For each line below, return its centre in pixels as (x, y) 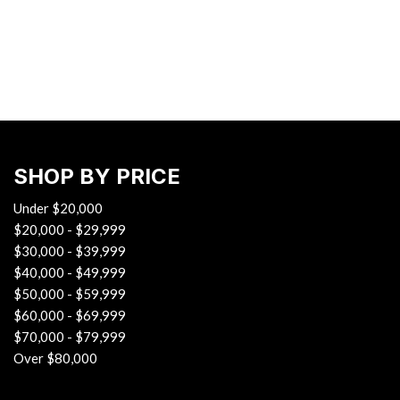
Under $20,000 (58, 208)
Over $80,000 (55, 358)
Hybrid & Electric (172, 18)
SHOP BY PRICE (97, 176)
